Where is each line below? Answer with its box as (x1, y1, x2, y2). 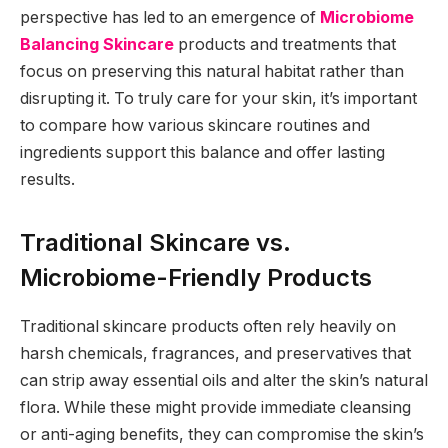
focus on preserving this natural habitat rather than (20, 62, 404, 82)
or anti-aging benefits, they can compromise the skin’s (20, 425, 424, 445)
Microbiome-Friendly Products (20, 263, 372, 293)
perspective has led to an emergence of (20, 8, 320, 28)
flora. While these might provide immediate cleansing (20, 398, 411, 418)
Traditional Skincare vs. (20, 228, 291, 258)
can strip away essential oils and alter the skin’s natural (20, 371, 428, 391)
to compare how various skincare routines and (20, 116, 370, 136)
